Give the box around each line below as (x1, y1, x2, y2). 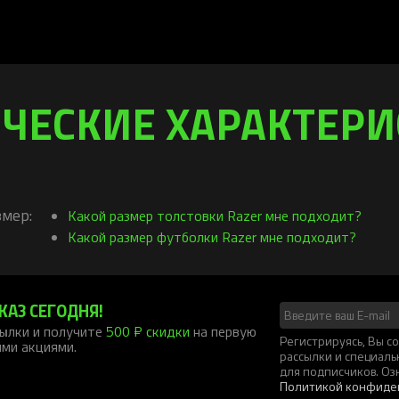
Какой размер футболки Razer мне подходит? (68, 226, 356, 247)
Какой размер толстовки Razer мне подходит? (68, 205, 362, 225)
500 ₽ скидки (106, 321, 190, 341)
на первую (190, 321, 256, 341)
